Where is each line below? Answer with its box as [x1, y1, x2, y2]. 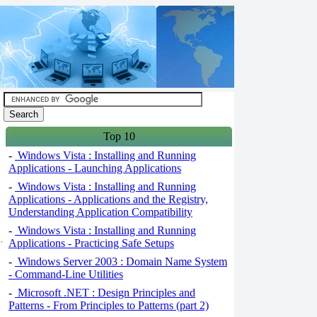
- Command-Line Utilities [8, 268, 123, 280]
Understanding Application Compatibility [8, 206, 192, 218]
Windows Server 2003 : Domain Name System [15, 255, 227, 267]
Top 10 [103, 130, 135, 142]
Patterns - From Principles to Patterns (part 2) [8, 299, 209, 311]
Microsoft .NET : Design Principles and [15, 287, 195, 299]
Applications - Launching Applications [8, 162, 181, 174]
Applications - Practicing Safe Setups [8, 237, 174, 249]
